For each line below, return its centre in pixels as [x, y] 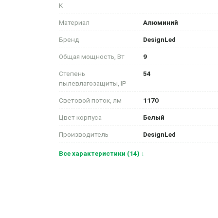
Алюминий [160, 22]
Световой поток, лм [90, 100]
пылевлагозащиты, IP [92, 83]
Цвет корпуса [80, 117]
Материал [74, 22]
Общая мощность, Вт [91, 56]
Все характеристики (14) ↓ [101, 153]
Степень [72, 73]
